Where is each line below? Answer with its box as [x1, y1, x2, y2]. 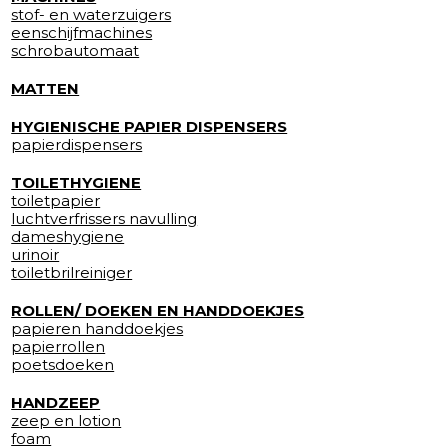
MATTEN [11, 78, 80, 98]
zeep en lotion [11, 410, 122, 430]
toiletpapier [11, 190, 101, 210]
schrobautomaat [11, 40, 140, 60]
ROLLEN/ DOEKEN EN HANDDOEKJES [11, 300, 305, 320]
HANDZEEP [11, 392, 101, 412]
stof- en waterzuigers [11, 4, 172, 24]
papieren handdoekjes [11, 318, 184, 338]
